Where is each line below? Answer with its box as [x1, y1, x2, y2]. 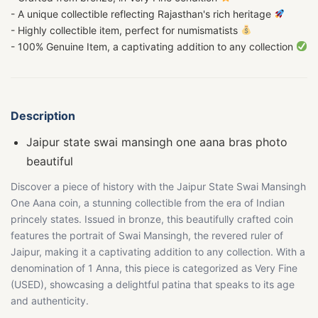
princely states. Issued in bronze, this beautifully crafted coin [11, 213, 293, 225]
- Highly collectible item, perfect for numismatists [11, 24, 241, 36]
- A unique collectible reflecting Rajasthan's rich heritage [11, 8, 274, 20]
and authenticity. [11, 295, 89, 307]
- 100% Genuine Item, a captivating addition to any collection [11, 40, 296, 53]
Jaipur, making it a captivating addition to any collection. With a [11, 246, 305, 258]
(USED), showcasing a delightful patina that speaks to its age [11, 278, 295, 290]
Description [11, 109, 75, 123]
